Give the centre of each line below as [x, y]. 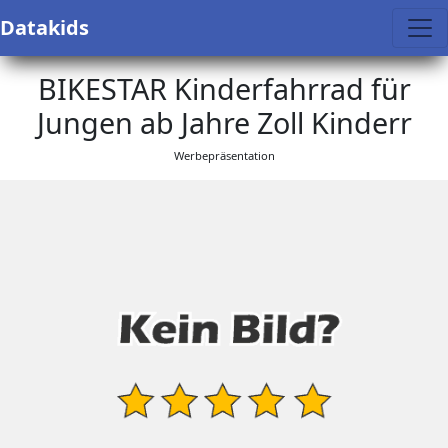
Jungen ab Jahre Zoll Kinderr [224, 122]
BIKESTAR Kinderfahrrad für [224, 88]
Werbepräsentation [224, 155]
